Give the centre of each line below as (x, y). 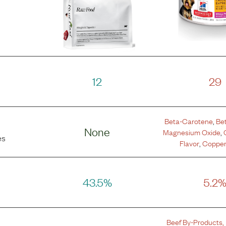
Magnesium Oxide (191, 132)
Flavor (189, 143)
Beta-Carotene (188, 121)
